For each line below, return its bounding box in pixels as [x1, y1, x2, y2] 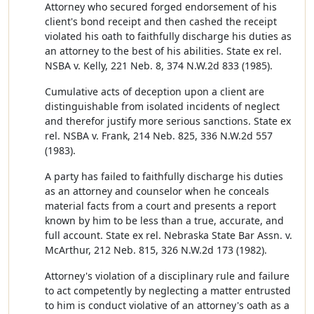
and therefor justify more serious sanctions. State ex [45, 114, 291, 128]
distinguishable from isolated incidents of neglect [45, 100, 280, 113]
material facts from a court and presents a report [45, 199, 276, 212]
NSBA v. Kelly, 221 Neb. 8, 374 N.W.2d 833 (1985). [45, 59, 273, 72]
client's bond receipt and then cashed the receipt [45, 15, 277, 28]
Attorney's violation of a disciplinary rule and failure [45, 269, 289, 282]
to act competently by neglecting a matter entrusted [45, 284, 291, 297]
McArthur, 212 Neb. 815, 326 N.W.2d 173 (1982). [45, 243, 267, 257]
